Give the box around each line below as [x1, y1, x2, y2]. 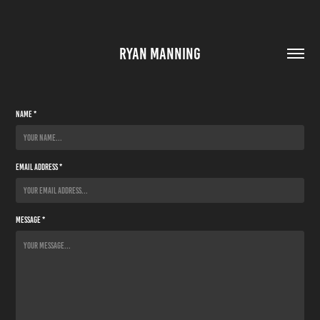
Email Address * [16, 162, 63, 171]
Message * [16, 215, 46, 224]
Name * [16, 109, 37, 119]
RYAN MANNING [119, 44, 201, 63]
